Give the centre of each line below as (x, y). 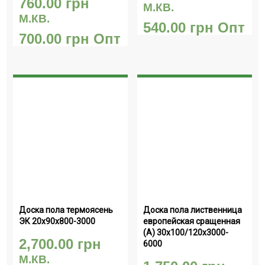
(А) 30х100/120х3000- (185, 232)
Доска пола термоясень (66, 210)
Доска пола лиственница (192, 210)
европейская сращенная (191, 221)
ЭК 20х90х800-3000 (57, 221)
